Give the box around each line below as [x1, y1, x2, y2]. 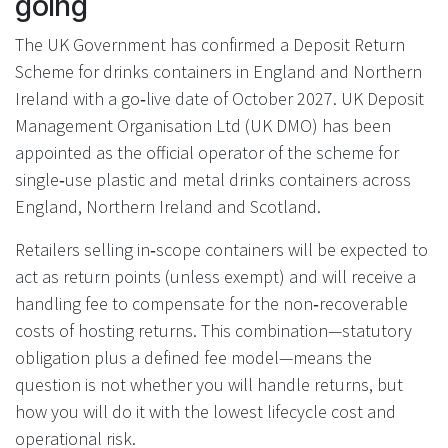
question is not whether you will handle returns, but [15, 372, 403, 396]
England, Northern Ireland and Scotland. [15, 194, 321, 218]
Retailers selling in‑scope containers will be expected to [15, 237, 428, 261]
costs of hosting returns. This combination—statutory [15, 318, 412, 342]
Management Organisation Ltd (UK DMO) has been [15, 113, 391, 137]
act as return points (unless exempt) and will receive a [15, 264, 416, 288]
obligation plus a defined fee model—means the [15, 345, 372, 369]
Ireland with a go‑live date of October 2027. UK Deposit [15, 86, 424, 110]
